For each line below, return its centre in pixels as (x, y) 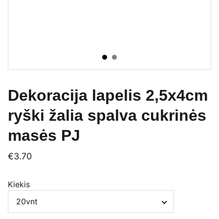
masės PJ (44, 135)
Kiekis (19, 184)
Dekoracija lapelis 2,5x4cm (108, 95)
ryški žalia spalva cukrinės (107, 115)
